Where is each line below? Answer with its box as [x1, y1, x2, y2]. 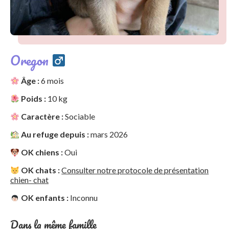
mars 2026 [89, 129, 128, 139]
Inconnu [68, 193, 98, 202]
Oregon [10, 50, 52, 71]
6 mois [39, 76, 64, 85]
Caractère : [19, 111, 64, 121]
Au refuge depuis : [19, 129, 89, 139]
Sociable [63, 111, 96, 121]
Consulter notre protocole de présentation [61, 165, 209, 175]
